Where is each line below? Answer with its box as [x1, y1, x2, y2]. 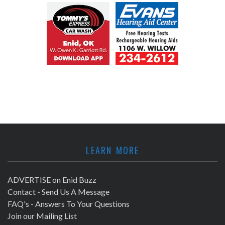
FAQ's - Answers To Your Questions [8, 198, 130, 208]
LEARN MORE [86, 143, 139, 157]
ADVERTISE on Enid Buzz [8, 174, 96, 184]
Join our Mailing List [8, 210, 77, 220]
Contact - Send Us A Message [8, 186, 109, 196]
